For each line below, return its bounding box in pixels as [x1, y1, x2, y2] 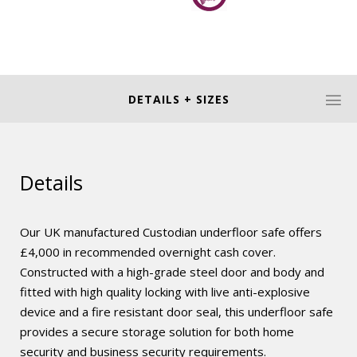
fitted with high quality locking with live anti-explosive [20, 284, 310, 300]
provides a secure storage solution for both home [20, 324, 294, 339]
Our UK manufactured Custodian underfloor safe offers [20, 224, 322, 240]
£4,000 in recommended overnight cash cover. [20, 244, 276, 260]
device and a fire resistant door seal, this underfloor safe [20, 304, 333, 320]
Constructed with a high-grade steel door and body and [20, 264, 324, 280]
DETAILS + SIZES [127, 92, 229, 107]
